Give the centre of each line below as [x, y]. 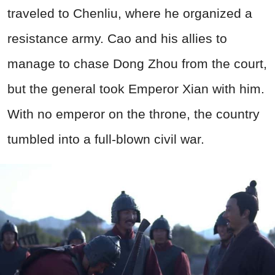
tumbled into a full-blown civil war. [106, 139]
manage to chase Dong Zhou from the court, [137, 63]
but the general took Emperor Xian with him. [136, 88]
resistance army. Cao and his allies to [117, 38]
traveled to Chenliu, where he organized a [130, 13]
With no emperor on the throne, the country [134, 114]
